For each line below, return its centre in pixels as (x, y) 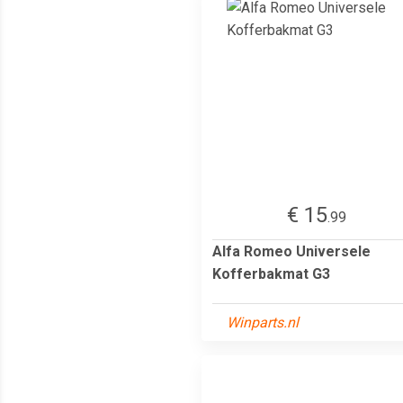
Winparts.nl (263, 322)
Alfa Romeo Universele (291, 251)
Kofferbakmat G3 (271, 273)
